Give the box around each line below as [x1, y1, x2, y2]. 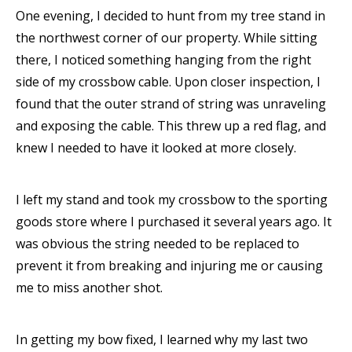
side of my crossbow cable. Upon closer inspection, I [16, 73, 321, 90]
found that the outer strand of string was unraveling [16, 95, 326, 112]
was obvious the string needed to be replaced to [16, 235, 299, 252]
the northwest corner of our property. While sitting [16, 29, 317, 46]
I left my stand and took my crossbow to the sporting [16, 191, 328, 208]
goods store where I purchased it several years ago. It [16, 213, 332, 230]
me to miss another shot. [16, 279, 163, 296]
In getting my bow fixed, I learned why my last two [16, 331, 308, 348]
